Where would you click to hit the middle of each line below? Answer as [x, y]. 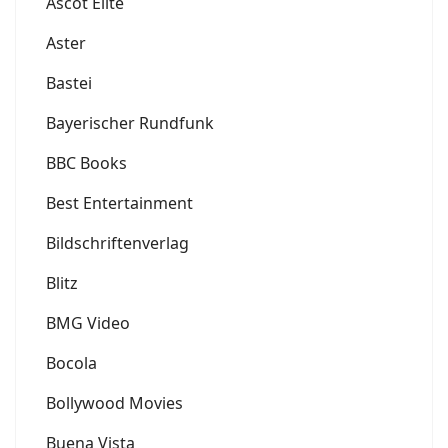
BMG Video [88, 322]
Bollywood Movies [114, 402]
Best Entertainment [119, 202]
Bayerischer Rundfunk [130, 122]
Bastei [69, 82]
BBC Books [86, 162]
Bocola [71, 362]
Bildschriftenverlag [117, 242]
